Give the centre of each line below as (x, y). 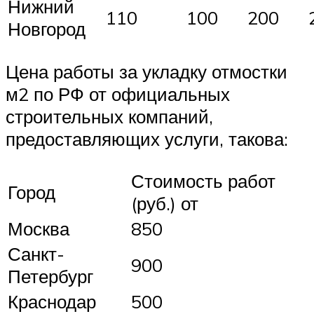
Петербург (50, 277)
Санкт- (36, 254)
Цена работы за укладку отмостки (146, 71)
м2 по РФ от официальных (118, 94)
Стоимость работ (203, 181)
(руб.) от (165, 204)
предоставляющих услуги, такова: (147, 138)
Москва (39, 229)
